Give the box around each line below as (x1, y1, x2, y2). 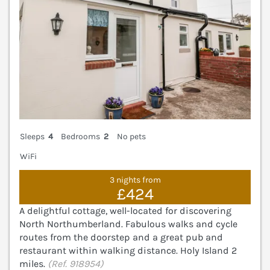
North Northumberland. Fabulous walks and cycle (19, 218, 237, 230)
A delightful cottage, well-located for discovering (19, 205, 231, 217)
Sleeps (20, 131, 45, 142)
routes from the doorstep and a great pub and (19, 231, 223, 243)
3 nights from (109, 175, 161, 186)
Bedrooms (61, 131, 101, 142)
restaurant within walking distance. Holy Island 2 (19, 245, 237, 257)
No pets (116, 131, 146, 142)
